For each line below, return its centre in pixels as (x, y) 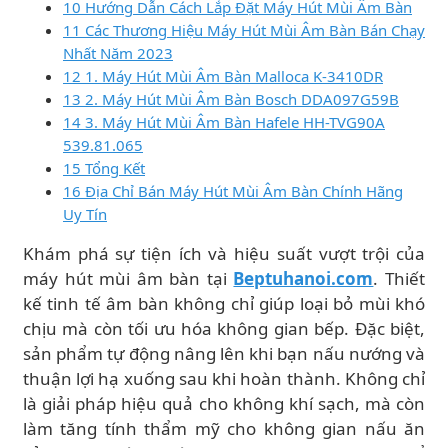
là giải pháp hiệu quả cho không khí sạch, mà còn (224, 403)
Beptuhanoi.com (303, 278)
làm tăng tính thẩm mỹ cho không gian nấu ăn (224, 428)
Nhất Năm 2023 (118, 53)
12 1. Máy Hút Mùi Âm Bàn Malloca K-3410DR (223, 76)
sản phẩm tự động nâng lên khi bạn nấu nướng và (224, 353)
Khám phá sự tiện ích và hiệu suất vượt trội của (224, 253)
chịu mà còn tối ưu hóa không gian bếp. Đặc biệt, (224, 328)
